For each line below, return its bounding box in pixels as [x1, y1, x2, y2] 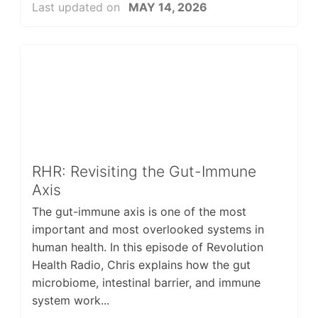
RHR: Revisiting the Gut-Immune [31, 162, 256, 180]
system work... [31, 292, 109, 307]
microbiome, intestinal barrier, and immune [31, 275, 261, 290]
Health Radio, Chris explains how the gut [31, 257, 251, 272]
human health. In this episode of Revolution [31, 239, 263, 254]
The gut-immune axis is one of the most [31, 204, 246, 219]
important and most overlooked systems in [31, 221, 264, 236]
